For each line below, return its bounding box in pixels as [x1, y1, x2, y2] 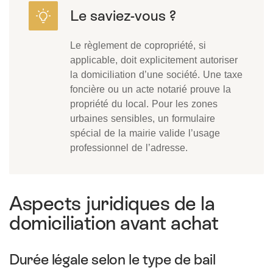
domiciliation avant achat [9, 212, 219, 234]
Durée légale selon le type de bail [9, 251, 216, 268]
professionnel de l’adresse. [70, 141, 188, 154]
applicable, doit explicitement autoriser [70, 54, 238, 66]
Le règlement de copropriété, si [70, 39, 206, 51]
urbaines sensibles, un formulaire [70, 112, 215, 124]
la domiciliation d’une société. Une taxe [70, 68, 243, 80]
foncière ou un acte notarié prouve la [70, 83, 231, 95]
